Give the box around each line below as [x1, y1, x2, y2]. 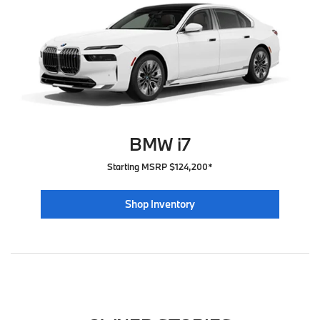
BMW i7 [129, 132, 191, 156]
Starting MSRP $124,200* [107, 161, 213, 173]
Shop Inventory [124, 197, 195, 211]
